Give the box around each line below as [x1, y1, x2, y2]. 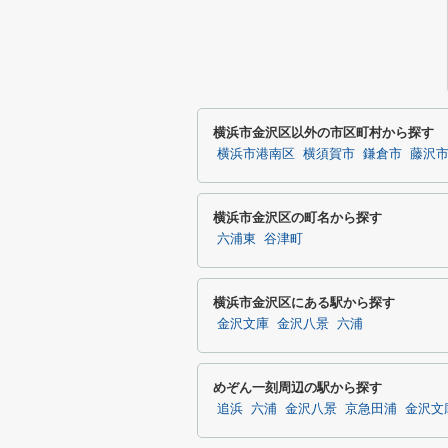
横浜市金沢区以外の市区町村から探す [213, 125, 434, 140]
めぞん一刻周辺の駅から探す [213, 380, 382, 395]
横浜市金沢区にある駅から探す [213, 295, 395, 310]
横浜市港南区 [217, 147, 295, 161]
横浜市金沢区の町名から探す [213, 210, 382, 225]
